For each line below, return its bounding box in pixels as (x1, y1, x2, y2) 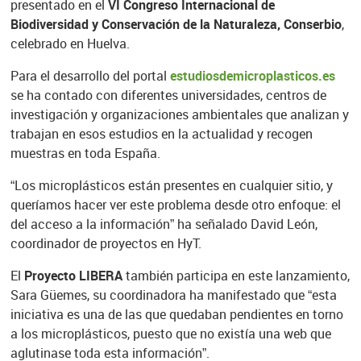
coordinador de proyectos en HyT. (10, 234, 201, 252)
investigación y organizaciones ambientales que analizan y (10, 105, 349, 123)
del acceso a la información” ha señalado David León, (10, 214, 317, 233)
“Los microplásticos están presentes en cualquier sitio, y (10, 176, 333, 194)
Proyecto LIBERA (23, 266, 122, 284)
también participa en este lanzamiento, (122, 266, 350, 284)
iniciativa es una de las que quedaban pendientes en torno (10, 305, 343, 323)
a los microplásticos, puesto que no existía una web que (10, 324, 331, 342)
